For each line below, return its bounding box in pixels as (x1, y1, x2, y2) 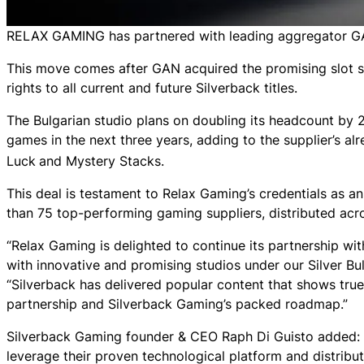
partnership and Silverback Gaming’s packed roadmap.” (6, 296, 348, 313)
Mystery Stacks (66, 153, 161, 170)
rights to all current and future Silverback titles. (6, 79, 297, 96)
